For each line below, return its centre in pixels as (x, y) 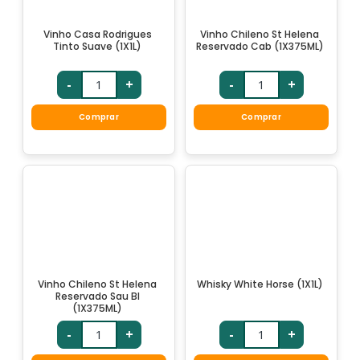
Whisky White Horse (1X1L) (260, 284)
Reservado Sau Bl (97, 296)
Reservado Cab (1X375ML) (260, 46)
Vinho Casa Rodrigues (97, 34)
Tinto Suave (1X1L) (97, 46)
